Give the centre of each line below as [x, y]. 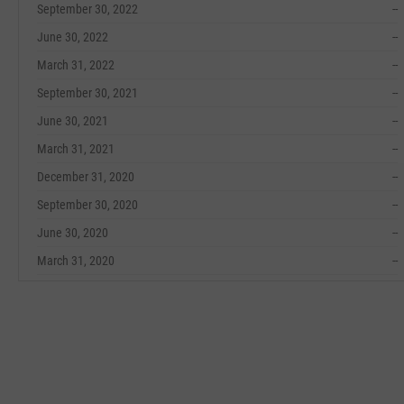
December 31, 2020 [86, 177]
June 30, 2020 [73, 233]
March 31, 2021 [76, 149]
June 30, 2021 [73, 121]
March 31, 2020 [76, 261]
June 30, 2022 [73, 37]
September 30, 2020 [87, 205]
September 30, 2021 [87, 93]
